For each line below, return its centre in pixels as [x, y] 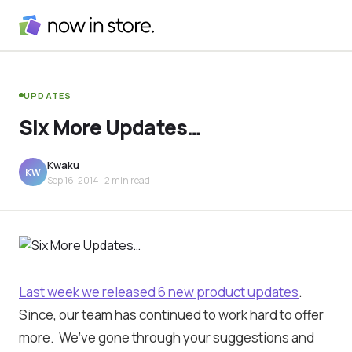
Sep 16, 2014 [73, 180]
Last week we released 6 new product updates [159, 291]
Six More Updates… [110, 127]
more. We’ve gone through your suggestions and [167, 337]
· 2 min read [125, 180]
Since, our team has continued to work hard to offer [171, 314]
